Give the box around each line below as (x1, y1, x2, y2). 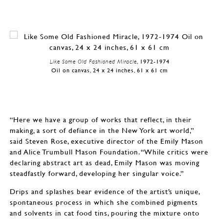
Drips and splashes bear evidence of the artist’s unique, (10, 187, 200, 196)
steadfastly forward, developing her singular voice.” (10, 169, 184, 178)
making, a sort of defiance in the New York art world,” (10, 126, 194, 135)
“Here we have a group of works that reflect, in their (10, 115, 192, 124)
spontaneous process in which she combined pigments (10, 197, 198, 207)
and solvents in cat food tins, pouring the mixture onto (10, 208, 199, 218)
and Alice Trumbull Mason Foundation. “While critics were (10, 147, 208, 156)
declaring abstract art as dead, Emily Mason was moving (10, 158, 199, 167)
